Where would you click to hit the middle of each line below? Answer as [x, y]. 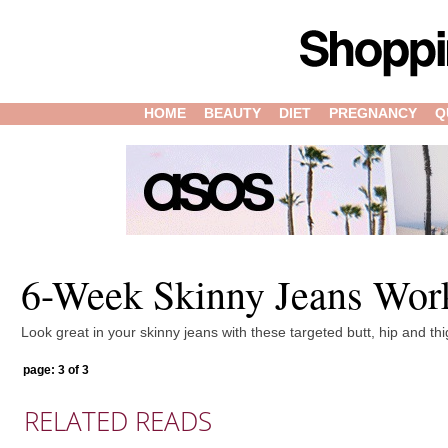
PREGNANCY [373, 113]
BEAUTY [233, 113]
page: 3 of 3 [56, 370]
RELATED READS [118, 421]
